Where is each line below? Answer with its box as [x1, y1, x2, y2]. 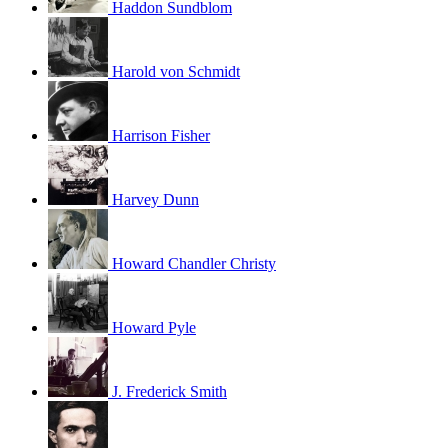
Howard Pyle [112, 318, 196, 336]
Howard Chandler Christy [112, 254, 276, 272]
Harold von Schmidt [112, 62, 240, 80]
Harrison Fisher [112, 126, 210, 144]
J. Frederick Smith [112, 382, 227, 400]
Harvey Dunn [112, 190, 199, 208]
